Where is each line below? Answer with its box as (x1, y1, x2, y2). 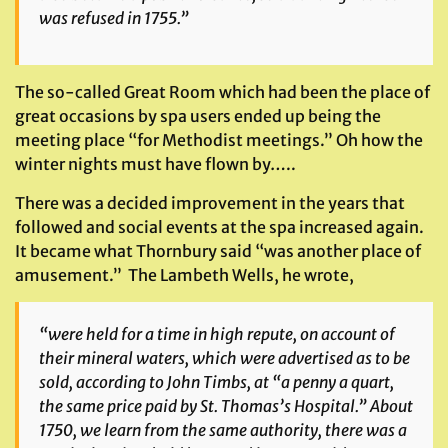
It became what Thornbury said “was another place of (15, 241, 421, 261)
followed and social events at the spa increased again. (15, 217, 427, 237)
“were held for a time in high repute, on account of (39, 324, 395, 344)
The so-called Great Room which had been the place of (15, 82, 430, 102)
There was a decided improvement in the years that (15, 193, 405, 213)
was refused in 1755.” (39, 8, 189, 28)
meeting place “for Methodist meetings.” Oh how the (15, 130, 423, 150)
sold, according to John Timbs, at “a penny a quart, (39, 372, 394, 392)
